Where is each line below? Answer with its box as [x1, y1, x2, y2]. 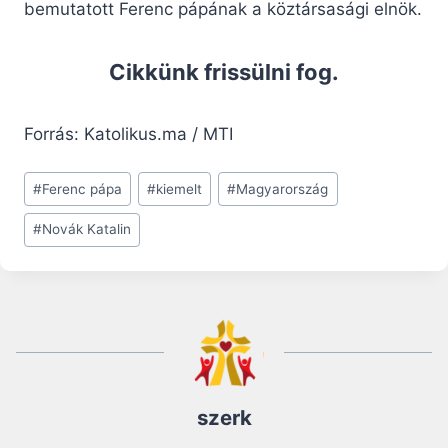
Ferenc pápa [42, 180, 123, 197]
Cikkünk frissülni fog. [109, 59, 339, 86]
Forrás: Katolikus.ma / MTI [24, 124, 233, 145]
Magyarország [236, 180, 329, 197]
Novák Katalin [42, 221, 132, 238]
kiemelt [156, 180, 203, 197]
